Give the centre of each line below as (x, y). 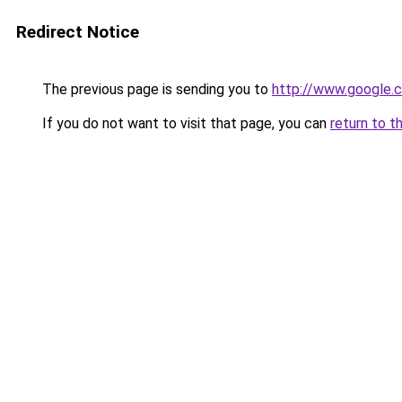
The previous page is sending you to (155, 89)
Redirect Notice (78, 32)
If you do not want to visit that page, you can (184, 123)
